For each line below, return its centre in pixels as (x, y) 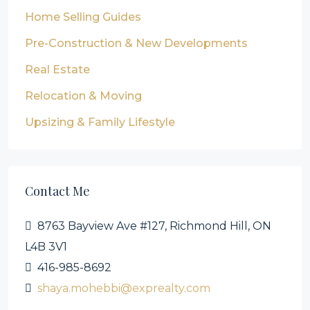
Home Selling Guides (83, 17)
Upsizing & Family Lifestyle (100, 122)
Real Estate (57, 70)
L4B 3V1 (46, 247)
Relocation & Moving (83, 96)
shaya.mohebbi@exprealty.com (124, 288)
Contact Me (57, 191)
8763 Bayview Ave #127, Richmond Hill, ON (154, 226)
